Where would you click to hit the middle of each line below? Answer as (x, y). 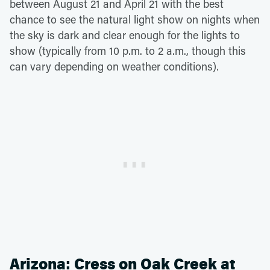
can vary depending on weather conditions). (114, 66)
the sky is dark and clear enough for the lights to (125, 35)
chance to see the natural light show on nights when (135, 19)
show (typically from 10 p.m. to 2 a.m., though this (128, 51)
